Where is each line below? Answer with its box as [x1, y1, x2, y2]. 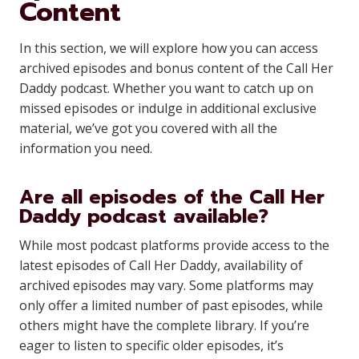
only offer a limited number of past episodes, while [19, 296, 323, 314]
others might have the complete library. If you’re [19, 317, 309, 334]
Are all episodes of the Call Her [19, 183, 325, 212]
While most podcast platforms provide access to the [19, 236, 329, 254]
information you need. [19, 139, 152, 157]
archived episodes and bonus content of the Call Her [19, 59, 333, 77]
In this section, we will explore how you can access [19, 39, 318, 57]
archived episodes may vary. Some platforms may [19, 276, 313, 294]
